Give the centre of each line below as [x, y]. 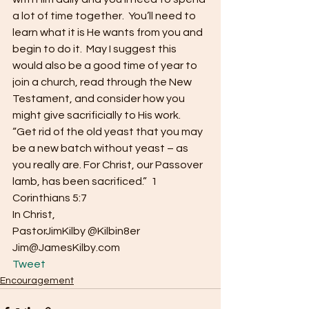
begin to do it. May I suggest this [96, 49]
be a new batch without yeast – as [101, 148]
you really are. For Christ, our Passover [109, 165]
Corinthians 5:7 [50, 198]
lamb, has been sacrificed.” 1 [86, 181]
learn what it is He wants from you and [109, 32]
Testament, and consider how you [100, 99]
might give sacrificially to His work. [97, 115]
